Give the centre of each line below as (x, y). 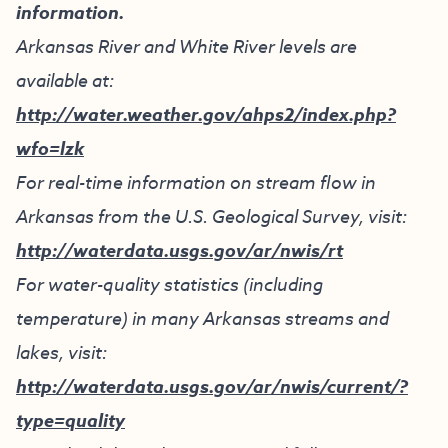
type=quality (70, 421)
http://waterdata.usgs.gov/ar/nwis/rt (179, 251)
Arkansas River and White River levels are (186, 46)
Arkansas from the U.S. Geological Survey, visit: (211, 216)
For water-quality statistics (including (169, 284)
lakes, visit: (61, 352)
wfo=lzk (50, 149)
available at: (65, 80)
